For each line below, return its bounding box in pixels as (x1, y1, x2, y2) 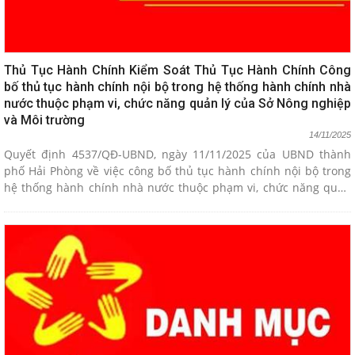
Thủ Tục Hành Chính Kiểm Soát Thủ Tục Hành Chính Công (4, 63, 351, 78)
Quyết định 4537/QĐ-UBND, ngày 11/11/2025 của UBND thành (4, 147, 351, 162)
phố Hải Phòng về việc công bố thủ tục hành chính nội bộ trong (4, 163, 351, 178)
